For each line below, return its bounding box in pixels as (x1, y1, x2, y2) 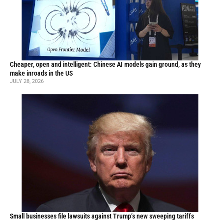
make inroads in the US (10, 69, 73, 78)
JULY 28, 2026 (10, 78, 44, 85)
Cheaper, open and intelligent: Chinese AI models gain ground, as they (10, 60, 201, 69)
